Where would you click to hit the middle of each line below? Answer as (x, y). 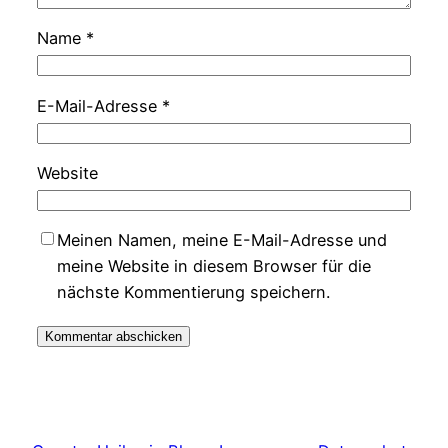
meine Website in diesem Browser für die (213, 266)
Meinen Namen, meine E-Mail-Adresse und (221, 240)
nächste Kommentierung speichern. (193, 292)
